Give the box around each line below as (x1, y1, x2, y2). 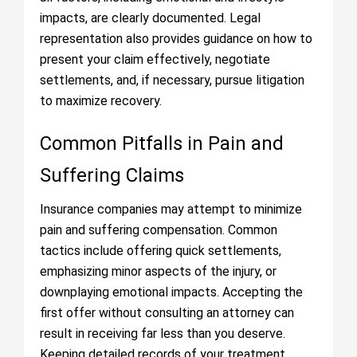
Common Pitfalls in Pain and (40, 132, 284, 155)
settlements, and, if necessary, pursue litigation (40, 73, 304, 88)
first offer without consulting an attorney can (40, 305, 294, 320)
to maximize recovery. (40, 93, 162, 108)
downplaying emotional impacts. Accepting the (40, 284, 303, 300)
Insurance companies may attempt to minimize (40, 202, 302, 217)
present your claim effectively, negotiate (40, 52, 270, 67)
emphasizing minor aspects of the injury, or (40, 264, 277, 279)
